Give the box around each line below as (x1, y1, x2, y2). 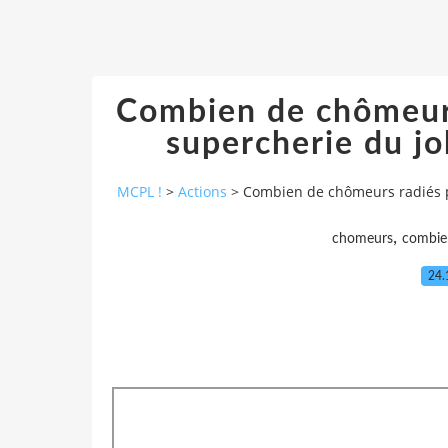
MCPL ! (117, 182, 162, 202)
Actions (178, 182, 227, 202)
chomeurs (331, 231, 393, 246)
